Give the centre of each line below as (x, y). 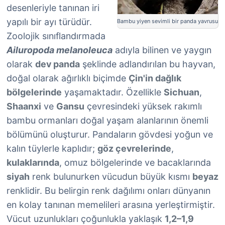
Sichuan (182, 92)
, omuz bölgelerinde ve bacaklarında (135, 162)
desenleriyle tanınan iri (53, 8)
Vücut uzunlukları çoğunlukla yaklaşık (86, 219)
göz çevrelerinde (134, 148)
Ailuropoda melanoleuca (60, 50)
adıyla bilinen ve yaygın (162, 50)
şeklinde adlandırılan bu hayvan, (148, 64)
